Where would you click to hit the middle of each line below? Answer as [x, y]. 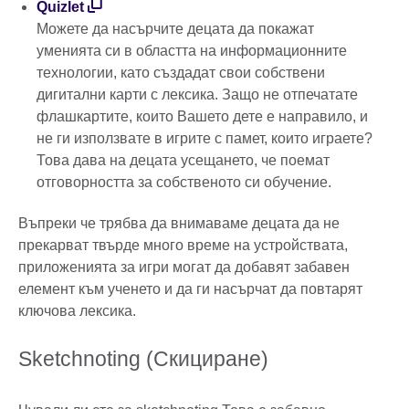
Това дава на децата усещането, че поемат [183, 160]
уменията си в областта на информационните [192, 50]
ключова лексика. [77, 311]
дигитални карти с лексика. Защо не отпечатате [197, 94]
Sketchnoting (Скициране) [143, 359]
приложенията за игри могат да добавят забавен [184, 267]
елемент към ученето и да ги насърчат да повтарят [190, 289]
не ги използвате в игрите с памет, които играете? [204, 138]
